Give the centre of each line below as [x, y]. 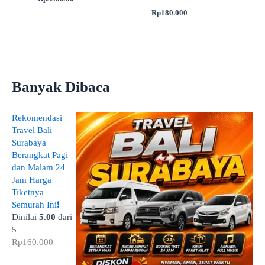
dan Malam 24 [38, 168]
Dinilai [25, 217]
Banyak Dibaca [61, 86]
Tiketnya [28, 193]
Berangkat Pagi [40, 155]
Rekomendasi [37, 118]
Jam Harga [32, 180]
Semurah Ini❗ [36, 205]
